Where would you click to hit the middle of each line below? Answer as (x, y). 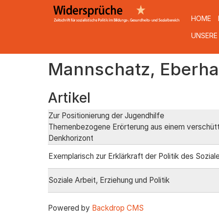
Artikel (69, 98)
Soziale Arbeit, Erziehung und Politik (109, 180)
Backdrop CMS (118, 208)
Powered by (70, 208)
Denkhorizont (71, 138)
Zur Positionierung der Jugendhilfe (106, 116)
